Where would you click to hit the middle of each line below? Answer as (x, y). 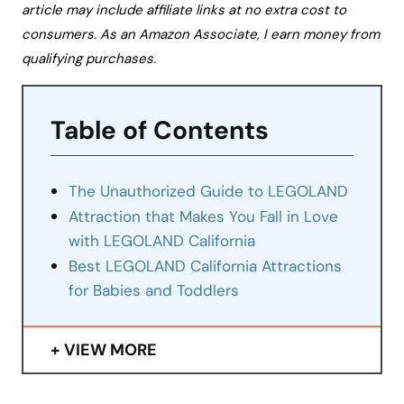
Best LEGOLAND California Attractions (205, 266)
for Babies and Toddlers (154, 291)
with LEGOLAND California (162, 241)
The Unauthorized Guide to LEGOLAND (208, 192)
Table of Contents (160, 131)
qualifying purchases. (89, 59)
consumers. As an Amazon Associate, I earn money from (201, 35)
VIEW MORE (110, 350)
